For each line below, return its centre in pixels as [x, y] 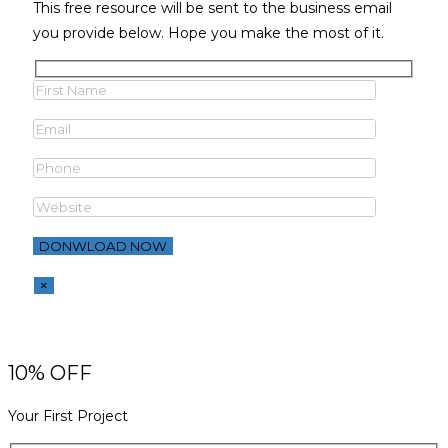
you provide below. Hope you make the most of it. [208, 33]
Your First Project [68, 416]
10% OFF [50, 373]
